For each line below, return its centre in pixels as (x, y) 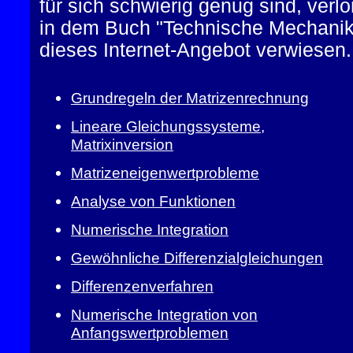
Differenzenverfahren (142, 286)
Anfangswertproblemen (150, 333)
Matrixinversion (122, 144)
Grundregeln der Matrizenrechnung (190, 98)
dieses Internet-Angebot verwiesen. (195, 50)
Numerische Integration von (164, 314)
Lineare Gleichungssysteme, (168, 126)
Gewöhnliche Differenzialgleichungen (197, 258)
